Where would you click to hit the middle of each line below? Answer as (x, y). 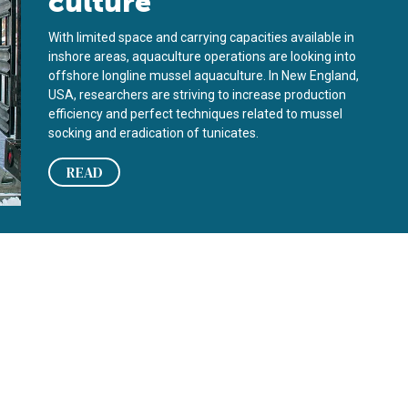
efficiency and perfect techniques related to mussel (196, 114)
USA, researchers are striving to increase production (198, 95)
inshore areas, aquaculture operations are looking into (203, 56)
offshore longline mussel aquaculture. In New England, (204, 76)
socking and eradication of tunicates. (154, 133)
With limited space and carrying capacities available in (202, 37)
